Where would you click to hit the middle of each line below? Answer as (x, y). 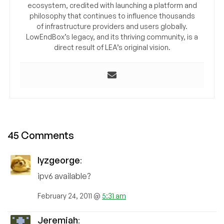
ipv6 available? (64, 176)
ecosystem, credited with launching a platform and (112, 5)
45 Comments (41, 135)
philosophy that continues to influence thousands (112, 16)
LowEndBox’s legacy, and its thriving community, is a (112, 37)
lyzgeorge (59, 160)
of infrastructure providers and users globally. (112, 26)
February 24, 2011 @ (70, 196)
